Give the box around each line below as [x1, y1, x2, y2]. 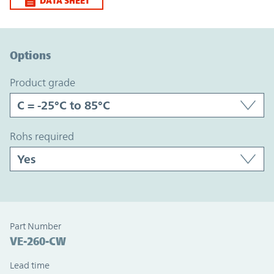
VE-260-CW [10, 234, 66, 248]
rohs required [16, 130, 74, 143]
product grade [15, 76, 75, 89]
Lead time [10, 260, 50, 271]
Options [10, 48, 51, 62]
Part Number [10, 221, 61, 232]
